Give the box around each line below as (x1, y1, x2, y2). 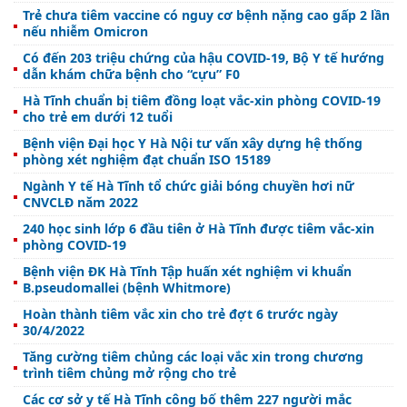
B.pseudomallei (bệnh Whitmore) (23, 279, 231, 297)
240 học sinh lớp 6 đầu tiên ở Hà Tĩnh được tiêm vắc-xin (23, 220, 374, 238)
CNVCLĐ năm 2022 (23, 194, 138, 212)
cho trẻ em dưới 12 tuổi (23, 108, 173, 126)
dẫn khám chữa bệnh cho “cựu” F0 (23, 65, 240, 84)
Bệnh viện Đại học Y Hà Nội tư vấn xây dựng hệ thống (23, 134, 362, 153)
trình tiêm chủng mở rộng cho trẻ (23, 364, 236, 382)
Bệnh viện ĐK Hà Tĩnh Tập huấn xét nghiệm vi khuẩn (23, 263, 352, 281)
